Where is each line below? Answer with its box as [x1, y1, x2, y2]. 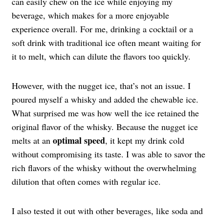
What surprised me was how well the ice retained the [12, 107, 199, 119]
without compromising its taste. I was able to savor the [12, 148, 205, 160]
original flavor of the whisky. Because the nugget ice [12, 121, 198, 133]
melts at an [12, 134, 53, 147]
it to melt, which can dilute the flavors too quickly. [12, 50, 191, 63]
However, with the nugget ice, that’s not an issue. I [12, 80, 191, 92]
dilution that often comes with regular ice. [12, 175, 161, 188]
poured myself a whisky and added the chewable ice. [12, 93, 198, 106]
